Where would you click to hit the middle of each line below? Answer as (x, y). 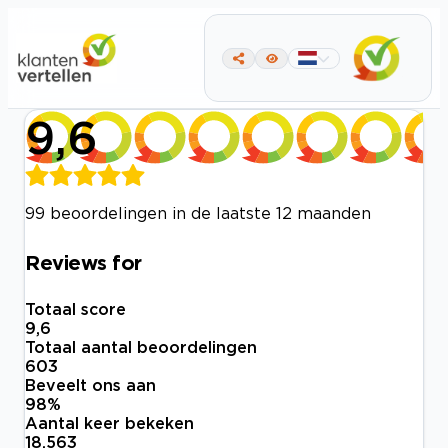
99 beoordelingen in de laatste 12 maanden (198, 213)
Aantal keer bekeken (109, 423)
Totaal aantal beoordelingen (141, 347)
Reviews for (83, 261)
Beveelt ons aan (90, 385)
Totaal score (75, 309)
